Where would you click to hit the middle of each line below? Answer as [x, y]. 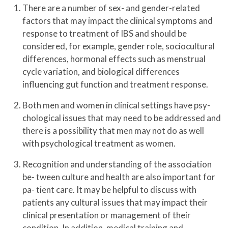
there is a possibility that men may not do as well [113, 131]
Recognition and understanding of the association [117, 164]
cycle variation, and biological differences [101, 72]
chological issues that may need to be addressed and [122, 118]
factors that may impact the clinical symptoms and [118, 21]
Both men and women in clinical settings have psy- [116, 105]
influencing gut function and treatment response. [115, 84]
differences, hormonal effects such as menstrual [114, 59]
